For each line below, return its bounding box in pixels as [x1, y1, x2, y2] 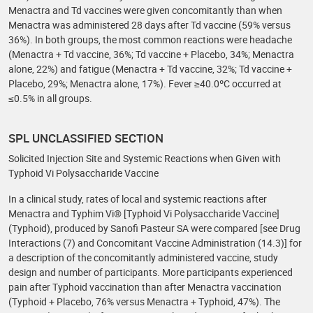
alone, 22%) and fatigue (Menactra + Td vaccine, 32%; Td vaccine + [8, 62, 292, 75]
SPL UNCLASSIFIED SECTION [8, 130, 163, 146]
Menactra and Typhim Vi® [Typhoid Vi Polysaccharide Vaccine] [8, 207, 279, 220]
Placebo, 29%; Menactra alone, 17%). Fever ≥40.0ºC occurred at [8, 77, 282, 90]
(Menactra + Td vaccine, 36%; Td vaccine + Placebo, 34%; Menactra [8, 48, 294, 61]
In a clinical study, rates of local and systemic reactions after [8, 192, 267, 205]
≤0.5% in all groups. [8, 92, 92, 105]
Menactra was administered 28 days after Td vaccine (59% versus [8, 18, 291, 31]
